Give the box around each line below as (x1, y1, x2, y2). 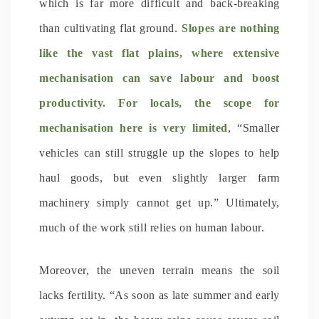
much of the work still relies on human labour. (39, 221, 265, 234)
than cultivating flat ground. (39, 21, 182, 34)
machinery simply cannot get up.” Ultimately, (39, 196, 280, 209)
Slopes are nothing (182, 21, 280, 34)
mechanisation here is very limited (39, 121, 229, 134)
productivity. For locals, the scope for (39, 96, 280, 109)
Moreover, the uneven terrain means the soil (39, 263, 280, 276)
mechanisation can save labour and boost (39, 71, 280, 84)
